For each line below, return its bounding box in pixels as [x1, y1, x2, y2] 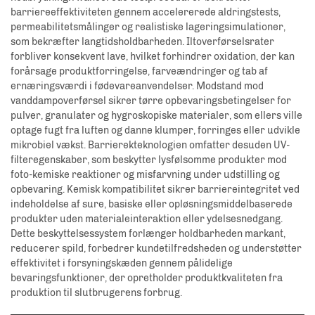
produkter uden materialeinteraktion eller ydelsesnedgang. [11, 212, 283, 225]
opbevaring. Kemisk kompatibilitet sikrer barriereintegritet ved [11, 183, 300, 195]
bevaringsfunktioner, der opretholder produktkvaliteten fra [11, 271, 283, 284]
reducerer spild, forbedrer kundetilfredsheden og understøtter [11, 242, 302, 255]
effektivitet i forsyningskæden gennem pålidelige [11, 257, 233, 269]
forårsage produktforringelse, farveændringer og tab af [11, 65, 268, 77]
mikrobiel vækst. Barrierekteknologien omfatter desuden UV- [11, 139, 290, 151]
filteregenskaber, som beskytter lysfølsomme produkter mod [11, 153, 287, 166]
